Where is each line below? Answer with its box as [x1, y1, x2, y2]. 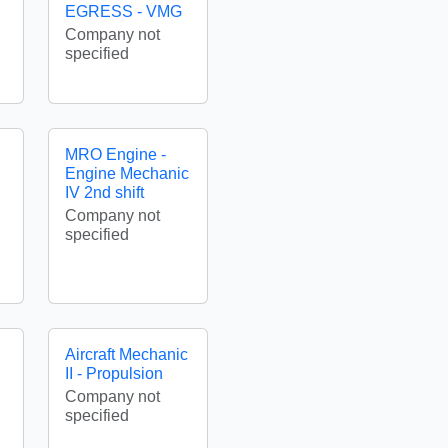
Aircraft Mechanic [65, 346, 188, 363]
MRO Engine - [65, 146, 166, 163]
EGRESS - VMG [65, 3, 182, 20]
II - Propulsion [65, 365, 163, 382]
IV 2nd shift [65, 184, 144, 201]
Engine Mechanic [65, 165, 189, 182]
